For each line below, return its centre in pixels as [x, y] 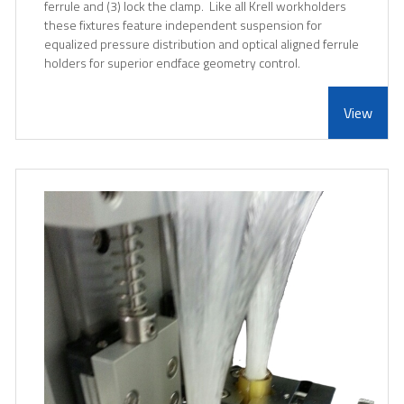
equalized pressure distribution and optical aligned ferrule [202, 44]
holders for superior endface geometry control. [172, 63]
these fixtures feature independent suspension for [183, 25]
